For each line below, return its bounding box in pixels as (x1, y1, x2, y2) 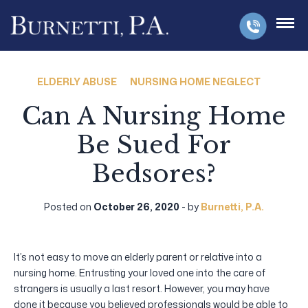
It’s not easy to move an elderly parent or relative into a (14, 250, 262, 263)
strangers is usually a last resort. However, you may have (14, 281, 269, 295)
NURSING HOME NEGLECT (130, 74, 261, 88)
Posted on (44, 199, 93, 213)
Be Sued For (77, 129, 231, 159)
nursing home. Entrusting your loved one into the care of (14, 265, 265, 279)
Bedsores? (92, 158, 216, 188)
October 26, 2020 (93, 199, 179, 213)
